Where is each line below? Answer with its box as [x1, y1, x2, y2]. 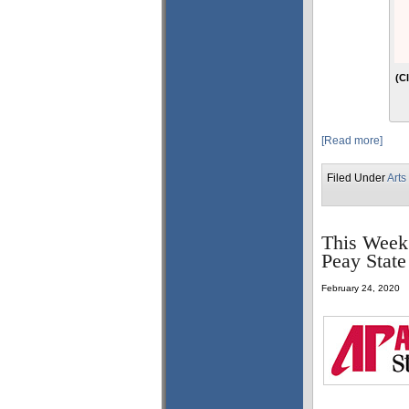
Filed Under [327, 172, 387, 184]
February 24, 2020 [321, 283, 400, 293]
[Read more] [321, 134, 383, 147]
